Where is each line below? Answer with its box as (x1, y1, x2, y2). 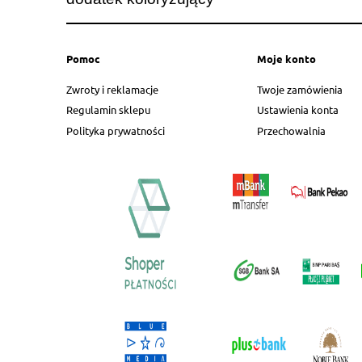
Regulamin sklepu (66, 103, 150, 117)
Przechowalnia (257, 123, 326, 137)
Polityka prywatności (66, 123, 165, 137)
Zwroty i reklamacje (66, 82, 158, 97)
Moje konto (257, 51, 316, 65)
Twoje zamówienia (257, 82, 343, 97)
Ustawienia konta (257, 103, 339, 117)
